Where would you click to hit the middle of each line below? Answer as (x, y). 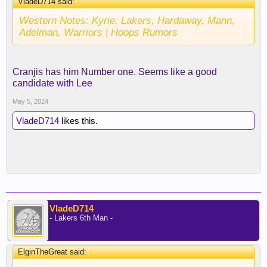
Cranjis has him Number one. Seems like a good (115, 72)
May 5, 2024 (30, 101)
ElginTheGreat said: (53, 252)
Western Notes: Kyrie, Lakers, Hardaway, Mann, (127, 20)
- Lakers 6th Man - (81, 218)
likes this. (78, 121)
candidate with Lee (52, 83)
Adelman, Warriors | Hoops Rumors (98, 32)
